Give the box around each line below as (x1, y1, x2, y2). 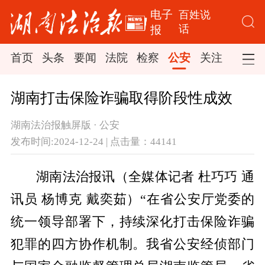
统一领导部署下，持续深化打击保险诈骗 (10, 215, 255, 230)
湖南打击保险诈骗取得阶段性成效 (10, 90, 232, 106)
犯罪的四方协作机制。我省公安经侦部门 (10, 237, 255, 252)
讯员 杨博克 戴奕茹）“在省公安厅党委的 (10, 192, 255, 207)
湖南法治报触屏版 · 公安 (10, 119, 119, 131)
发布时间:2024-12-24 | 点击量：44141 (10, 135, 177, 147)
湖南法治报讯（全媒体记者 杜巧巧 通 (35, 170, 255, 185)
